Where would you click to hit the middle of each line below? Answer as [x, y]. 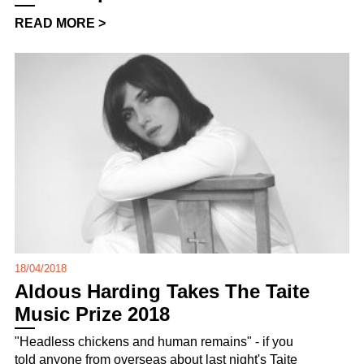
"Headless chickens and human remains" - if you [154, 341]
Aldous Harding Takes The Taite [162, 291]
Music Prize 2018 [92, 314]
